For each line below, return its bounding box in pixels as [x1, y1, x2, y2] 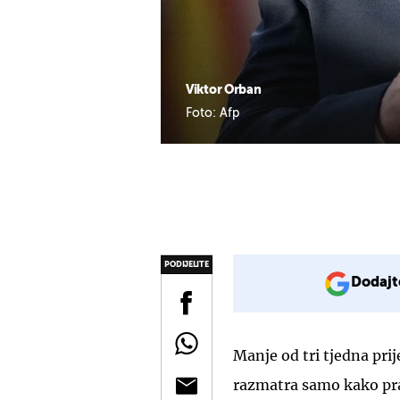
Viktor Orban [186, 83, 262, 96]
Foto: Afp [186, 106, 239, 120]
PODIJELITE [164, 260, 209, 269]
